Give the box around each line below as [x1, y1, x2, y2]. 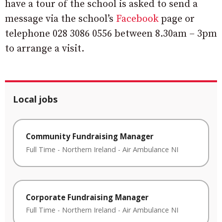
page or [159, 13, 195, 26]
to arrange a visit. [5, 43, 84, 55]
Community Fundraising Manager [26, 131, 154, 142]
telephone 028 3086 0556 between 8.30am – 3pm [5, 28, 217, 41]
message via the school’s [5, 13, 116, 26]
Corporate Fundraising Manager [26, 192, 149, 202]
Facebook [116, 13, 159, 26]
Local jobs [13, 93, 57, 106]
